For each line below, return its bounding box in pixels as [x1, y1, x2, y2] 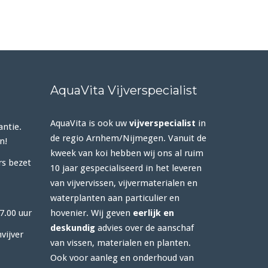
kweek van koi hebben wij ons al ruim [50, 148, 203, 159]
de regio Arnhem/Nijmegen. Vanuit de [50, 133, 206, 144]
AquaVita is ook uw [50, 118, 129, 129]
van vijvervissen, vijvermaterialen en [50, 178, 197, 188]
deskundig [50, 223, 95, 233]
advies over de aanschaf [95, 223, 194, 233]
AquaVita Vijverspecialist [50, 83, 197, 98]
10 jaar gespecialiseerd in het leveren [50, 163, 202, 173]
